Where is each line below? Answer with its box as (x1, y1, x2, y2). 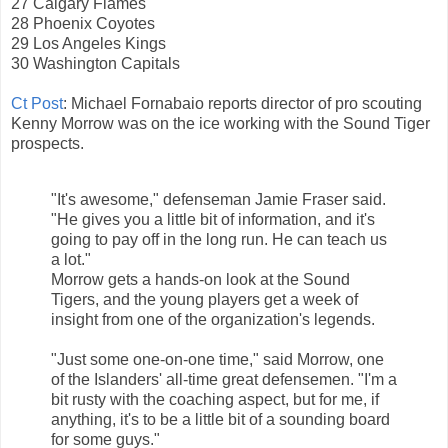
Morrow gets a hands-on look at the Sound (51, 271, 350, 289)
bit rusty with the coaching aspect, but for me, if (51, 391, 379, 409)
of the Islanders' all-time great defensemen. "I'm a (51, 371, 397, 389)
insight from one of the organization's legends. (51, 311, 375, 329)
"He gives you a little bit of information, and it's (51, 211, 375, 229)
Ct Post (11, 95, 63, 113)
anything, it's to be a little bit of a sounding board (51, 411, 390, 429)
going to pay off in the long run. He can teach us (51, 231, 387, 249)
